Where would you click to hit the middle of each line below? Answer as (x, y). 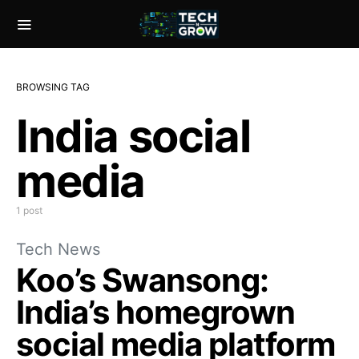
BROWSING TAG (53, 87)
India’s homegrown (155, 312)
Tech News (58, 249)
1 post (29, 210)
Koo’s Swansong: (142, 280)
